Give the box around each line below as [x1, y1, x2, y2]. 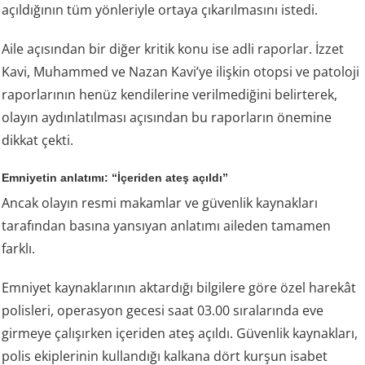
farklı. [2, 240, 36, 258]
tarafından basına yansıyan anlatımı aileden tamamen [2, 217, 332, 235]
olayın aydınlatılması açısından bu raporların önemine [2, 108, 332, 127]
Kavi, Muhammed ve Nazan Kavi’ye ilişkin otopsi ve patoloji [2, 63, 360, 81]
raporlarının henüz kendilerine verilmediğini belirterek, [2, 86, 338, 104]
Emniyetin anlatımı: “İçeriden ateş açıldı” [2, 171, 229, 185]
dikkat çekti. [2, 131, 74, 150]
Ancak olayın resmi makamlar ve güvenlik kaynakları [2, 194, 319, 213]
